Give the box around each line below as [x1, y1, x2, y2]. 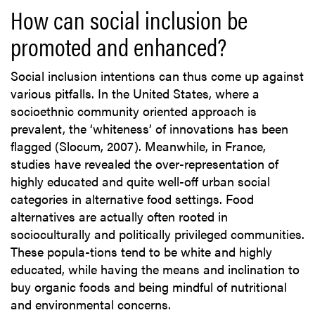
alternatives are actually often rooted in [11, 207, 228, 226]
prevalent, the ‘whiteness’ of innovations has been [11, 120, 288, 138]
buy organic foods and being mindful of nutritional [11, 278, 287, 296]
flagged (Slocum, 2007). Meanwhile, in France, [11, 137, 266, 155]
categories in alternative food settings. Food [11, 190, 254, 208]
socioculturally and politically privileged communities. [11, 225, 304, 243]
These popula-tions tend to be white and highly [11, 243, 272, 261]
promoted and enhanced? [11, 29, 226, 64]
